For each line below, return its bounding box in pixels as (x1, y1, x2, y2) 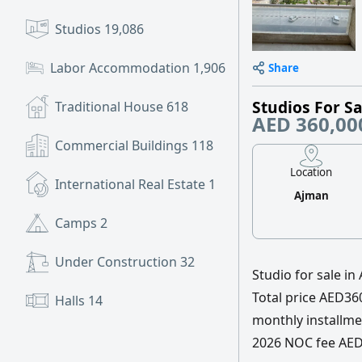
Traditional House (55, 98, 166, 116)
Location (290, 164, 333, 179)
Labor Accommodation (50, 59, 193, 77)
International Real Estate (55, 175, 208, 193)
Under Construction (55, 253, 180, 271)
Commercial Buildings (55, 137, 192, 154)
